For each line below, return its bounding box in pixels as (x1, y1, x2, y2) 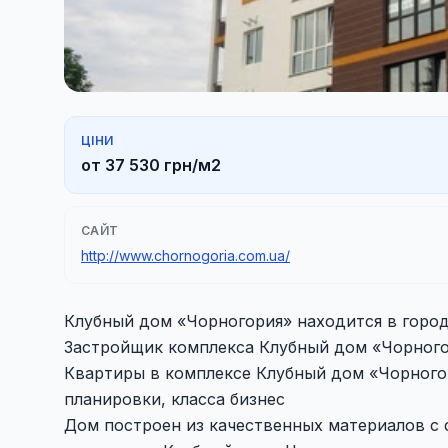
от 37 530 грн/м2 (81, 155, 221, 175)
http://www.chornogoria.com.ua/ (81, 247, 290, 264)
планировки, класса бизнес (64, 389, 285, 409)
